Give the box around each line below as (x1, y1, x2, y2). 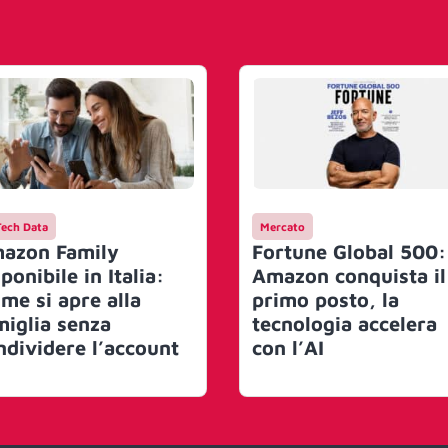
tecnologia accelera (252, 311, 437, 335)
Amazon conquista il (252, 263, 446, 287)
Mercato (260, 219, 305, 233)
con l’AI (252, 335, 324, 359)
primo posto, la (252, 287, 399, 311)
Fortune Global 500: (252, 239, 446, 263)
